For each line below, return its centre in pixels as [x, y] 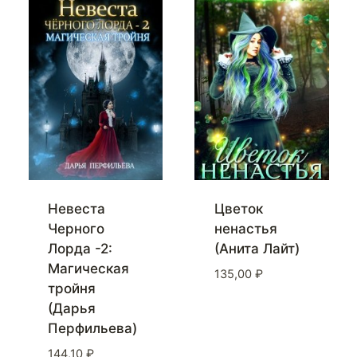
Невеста [76, 209]
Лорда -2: [80, 249]
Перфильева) [92, 329]
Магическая [88, 269]
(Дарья [72, 309]
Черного [76, 229]
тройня [72, 289]
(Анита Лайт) [257, 249]
